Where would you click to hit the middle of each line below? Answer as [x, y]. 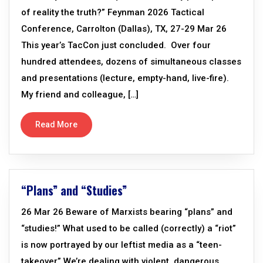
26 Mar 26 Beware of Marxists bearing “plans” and [127, 212]
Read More [56, 124]
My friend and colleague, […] [80, 95]
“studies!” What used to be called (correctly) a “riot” [129, 228]
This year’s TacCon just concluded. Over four [116, 45]
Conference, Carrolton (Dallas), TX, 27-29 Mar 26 [124, 29]
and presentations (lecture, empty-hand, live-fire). [125, 78]
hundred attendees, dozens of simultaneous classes [131, 62]
